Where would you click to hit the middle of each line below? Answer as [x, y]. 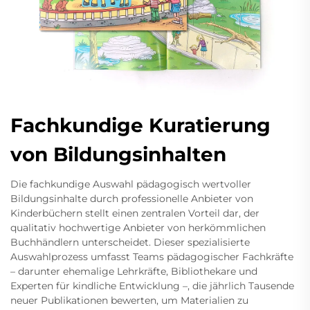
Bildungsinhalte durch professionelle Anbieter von [132, 199]
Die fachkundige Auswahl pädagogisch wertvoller [131, 184]
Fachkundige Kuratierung [140, 126]
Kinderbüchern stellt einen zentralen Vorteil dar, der [135, 213]
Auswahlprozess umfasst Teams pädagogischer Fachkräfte [152, 257]
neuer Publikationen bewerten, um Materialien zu [129, 301]
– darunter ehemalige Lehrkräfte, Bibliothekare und [134, 272]
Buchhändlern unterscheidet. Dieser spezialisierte [130, 243]
